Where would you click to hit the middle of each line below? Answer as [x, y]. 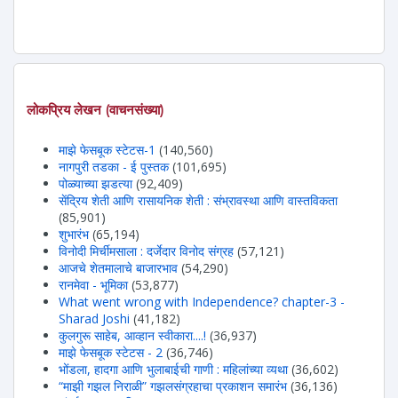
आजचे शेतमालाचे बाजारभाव [118, 268]
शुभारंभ [74, 235]
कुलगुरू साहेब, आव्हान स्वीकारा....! [132, 336]
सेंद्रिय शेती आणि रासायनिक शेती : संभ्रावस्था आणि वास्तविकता [198, 201]
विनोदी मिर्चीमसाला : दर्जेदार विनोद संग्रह [146, 251]
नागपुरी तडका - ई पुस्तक [114, 167]
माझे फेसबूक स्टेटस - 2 [111, 353]
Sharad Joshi [94, 319]
